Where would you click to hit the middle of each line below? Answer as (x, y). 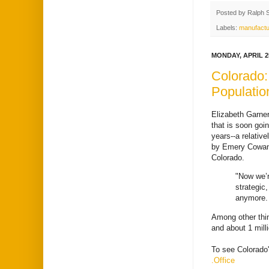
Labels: (228, 27)
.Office (223, 260)
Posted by (232, 13)
